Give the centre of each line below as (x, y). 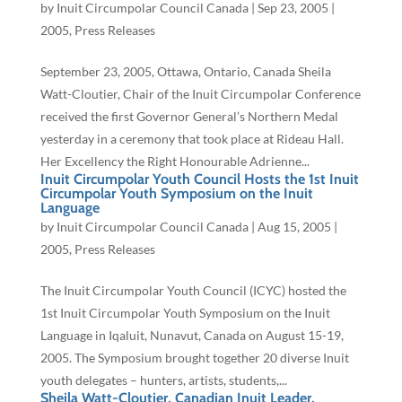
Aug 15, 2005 (294, 227)
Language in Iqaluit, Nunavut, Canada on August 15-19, (192, 336)
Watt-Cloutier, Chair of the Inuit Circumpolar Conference (200, 94)
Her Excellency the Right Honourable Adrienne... (175, 162)
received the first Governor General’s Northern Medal (189, 117)
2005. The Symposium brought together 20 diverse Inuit (194, 358)
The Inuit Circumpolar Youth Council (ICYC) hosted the (193, 291)
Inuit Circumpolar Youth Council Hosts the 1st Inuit (199, 179)
